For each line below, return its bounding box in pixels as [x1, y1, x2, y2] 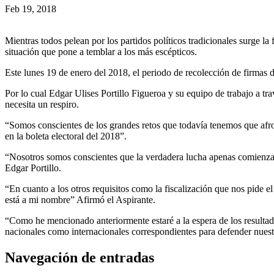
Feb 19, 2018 [5, 3, 56, 14]
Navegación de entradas [5, 249, 154, 265]
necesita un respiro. [5, 98, 79, 109]
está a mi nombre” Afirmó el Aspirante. [5, 194, 155, 205]
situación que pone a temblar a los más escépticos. [5, 46, 197, 57]
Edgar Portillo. [5, 162, 61, 173]
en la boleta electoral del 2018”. [5, 130, 127, 141]
